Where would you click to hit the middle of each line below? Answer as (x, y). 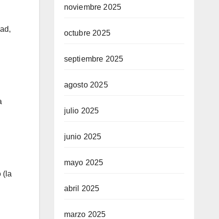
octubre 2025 (87, 33)
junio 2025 (83, 137)
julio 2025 (81, 111)
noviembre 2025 (93, 7)
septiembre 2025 (94, 59)
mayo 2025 (84, 163)
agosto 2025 (86, 85)
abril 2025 (82, 189)
